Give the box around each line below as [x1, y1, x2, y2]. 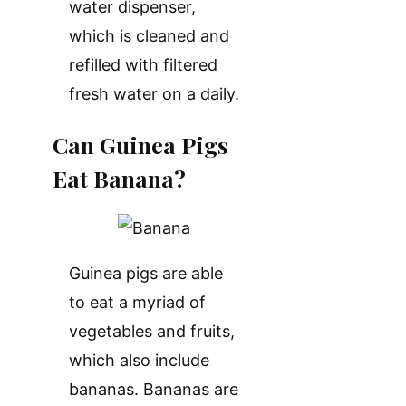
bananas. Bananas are [69, 379, 238, 399]
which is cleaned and [69, 26, 229, 46]
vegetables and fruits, [69, 321, 235, 341]
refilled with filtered [69, 55, 217, 75]
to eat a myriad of [69, 292, 206, 312]
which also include [69, 350, 209, 370]
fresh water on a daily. [69, 84, 239, 104]
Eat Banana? [53, 163, 186, 193]
